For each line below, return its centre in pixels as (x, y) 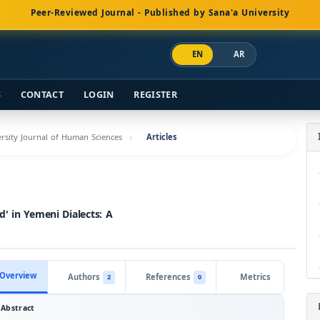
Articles (162, 137)
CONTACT (42, 95)
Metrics (255, 277)
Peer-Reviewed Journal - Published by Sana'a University (160, 13)
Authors (84, 277)
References (168, 277)
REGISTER (155, 95)
